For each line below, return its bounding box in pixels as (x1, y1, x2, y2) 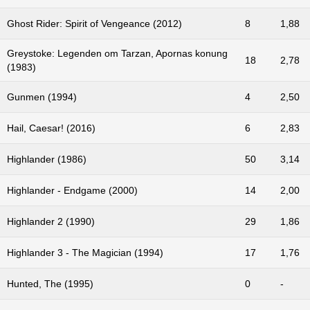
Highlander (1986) (7, 153, 86, 165)
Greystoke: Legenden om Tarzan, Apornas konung (7, 47, 228, 59)
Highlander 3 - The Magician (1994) (7, 246, 163, 258)
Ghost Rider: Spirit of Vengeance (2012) (7, 17, 182, 29)
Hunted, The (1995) (7, 277, 93, 289)
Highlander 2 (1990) (7, 215, 95, 227)
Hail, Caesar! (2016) (7, 122, 95, 134)
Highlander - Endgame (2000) (7, 184, 138, 196)
